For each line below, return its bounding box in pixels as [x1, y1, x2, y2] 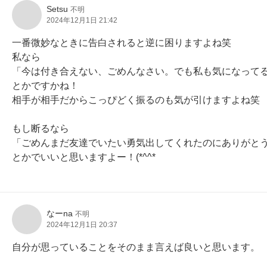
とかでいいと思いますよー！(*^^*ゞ [12, 152, 165, 162]
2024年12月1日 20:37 [46, 221, 117, 229]
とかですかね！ [12, 80, 79, 91]
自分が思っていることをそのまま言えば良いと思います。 [12, 242, 260, 252]
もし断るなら [12, 123, 69, 133]
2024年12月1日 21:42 [46, 16, 117, 24]
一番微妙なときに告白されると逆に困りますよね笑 [12, 38, 231, 48]
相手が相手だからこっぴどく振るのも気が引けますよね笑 [12, 95, 260, 105]
